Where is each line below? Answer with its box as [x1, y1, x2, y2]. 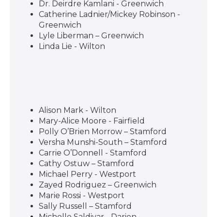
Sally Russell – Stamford [39, 201, 132, 211]
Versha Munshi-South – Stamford [39, 138, 167, 147]
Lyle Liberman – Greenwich [39, 31, 144, 40]
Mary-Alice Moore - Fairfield [39, 116, 145, 125]
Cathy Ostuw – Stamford [39, 159, 134, 168]
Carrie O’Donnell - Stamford [39, 148, 147, 157]
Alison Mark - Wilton [39, 106, 116, 115]
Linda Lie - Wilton [39, 42, 105, 51]
